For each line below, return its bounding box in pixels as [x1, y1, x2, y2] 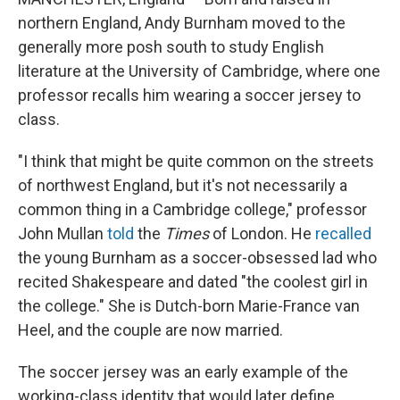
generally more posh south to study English [18, 37, 324, 56]
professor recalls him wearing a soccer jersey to [18, 86, 361, 104]
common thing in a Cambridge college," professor [18, 200, 367, 219]
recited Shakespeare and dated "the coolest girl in [18, 272, 368, 291]
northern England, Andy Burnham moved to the [18, 13, 346, 32]
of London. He [209, 224, 315, 243]
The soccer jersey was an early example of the [18, 362, 348, 381]
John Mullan [18, 224, 107, 243]
